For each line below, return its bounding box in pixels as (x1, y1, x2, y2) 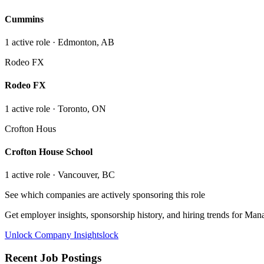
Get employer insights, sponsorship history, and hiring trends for (5, 210, 245, 220)
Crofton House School (5, 146, 93, 157)
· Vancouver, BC (50, 170, 115, 180)
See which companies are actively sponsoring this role (5, 190, 205, 200)
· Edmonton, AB (50, 37, 114, 47)
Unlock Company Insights (5, 230, 103, 240)
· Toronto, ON (50, 103, 106, 114)
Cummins (5, 14, 44, 24)
